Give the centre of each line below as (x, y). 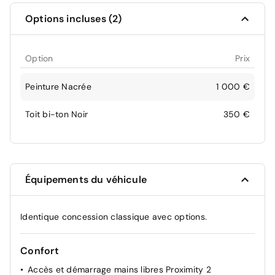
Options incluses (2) (74, 19)
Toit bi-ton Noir (56, 114)
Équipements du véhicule (86, 180)
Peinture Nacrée (58, 87)
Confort (40, 251)
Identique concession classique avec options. (114, 217)
